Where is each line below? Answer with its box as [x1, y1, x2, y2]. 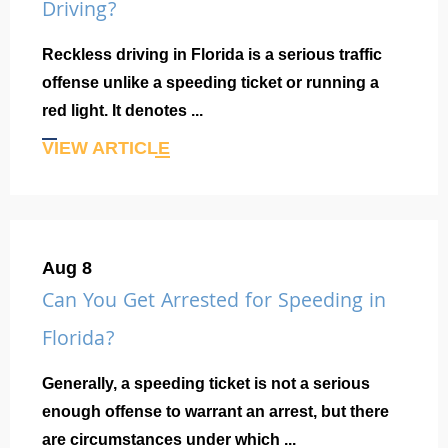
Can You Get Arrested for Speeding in [42, 286, 386, 321]
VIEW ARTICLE [42, 138, 170, 159]
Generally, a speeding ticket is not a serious [42, 375, 370, 393]
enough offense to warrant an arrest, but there [42, 403, 389, 421]
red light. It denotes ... [42, 102, 203, 120]
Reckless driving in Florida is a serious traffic [42, 46, 382, 64]
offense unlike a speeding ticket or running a [42, 74, 379, 92]
